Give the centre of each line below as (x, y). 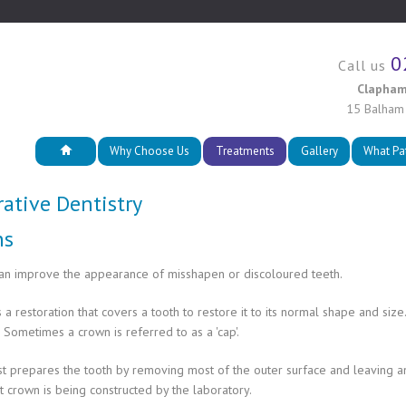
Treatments (245, 151)
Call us (364, 65)
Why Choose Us (150, 151)
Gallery (319, 151)
